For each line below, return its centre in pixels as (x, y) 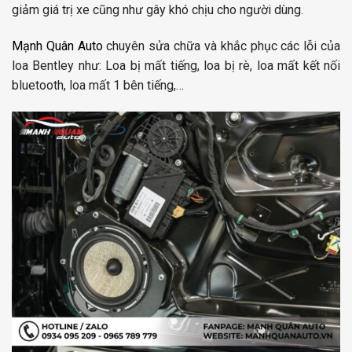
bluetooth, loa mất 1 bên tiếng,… (98, 86)
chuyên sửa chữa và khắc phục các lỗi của (222, 46)
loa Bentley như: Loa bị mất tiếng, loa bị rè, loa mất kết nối (176, 66)
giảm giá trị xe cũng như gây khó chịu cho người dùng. (158, 10)
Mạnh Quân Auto (57, 46)
